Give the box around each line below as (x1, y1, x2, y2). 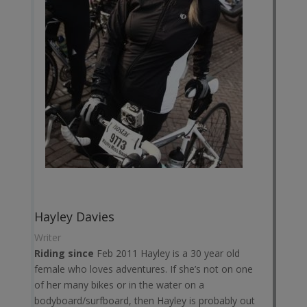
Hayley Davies (34, 208, 114, 225)
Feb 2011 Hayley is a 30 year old (93, 246, 240, 260)
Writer (34, 230, 61, 244)
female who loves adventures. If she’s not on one (34, 262, 253, 275)
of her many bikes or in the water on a (34, 278, 204, 291)
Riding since (34, 246, 94, 260)
